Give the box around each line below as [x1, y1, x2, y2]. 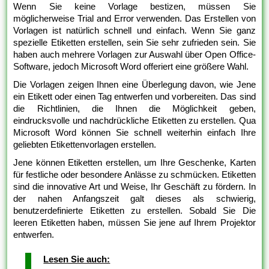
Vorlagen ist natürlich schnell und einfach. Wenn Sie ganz [13, 25, 256, 36]
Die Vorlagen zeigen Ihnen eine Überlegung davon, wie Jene [13, 79, 256, 90]
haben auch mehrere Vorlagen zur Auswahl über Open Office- [13, 49, 256, 60]
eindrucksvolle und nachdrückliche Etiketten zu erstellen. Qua [13, 115, 256, 126]
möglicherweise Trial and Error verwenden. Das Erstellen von [13, 13, 256, 24]
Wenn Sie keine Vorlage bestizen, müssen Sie [13, 1, 256, 12]
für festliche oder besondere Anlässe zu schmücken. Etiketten [13, 169, 256, 180]
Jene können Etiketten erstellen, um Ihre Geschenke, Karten [13, 157, 256, 168]
